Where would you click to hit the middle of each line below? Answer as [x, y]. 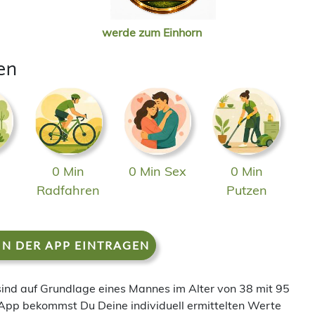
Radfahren [69, 191]
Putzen [246, 191]
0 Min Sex [157, 172]
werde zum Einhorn [152, 32]
